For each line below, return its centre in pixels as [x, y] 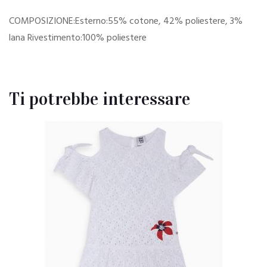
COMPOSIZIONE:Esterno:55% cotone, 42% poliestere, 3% [126, 21]
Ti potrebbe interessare [100, 99]
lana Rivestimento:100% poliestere [78, 38]
